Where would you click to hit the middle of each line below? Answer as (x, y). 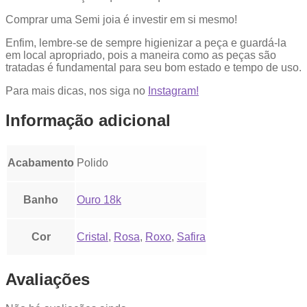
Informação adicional (88, 121)
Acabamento (41, 162)
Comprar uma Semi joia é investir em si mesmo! (121, 20)
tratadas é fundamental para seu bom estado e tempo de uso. (153, 68)
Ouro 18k (99, 199)
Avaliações (48, 279)
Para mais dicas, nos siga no (77, 91)
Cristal (93, 236)
